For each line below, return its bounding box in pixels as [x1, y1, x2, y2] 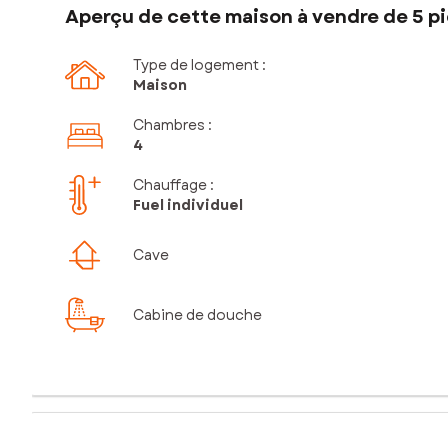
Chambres [133, 115, 205, 136]
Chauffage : [133, 175, 214, 196]
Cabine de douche [133, 305, 262, 326]
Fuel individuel [133, 195, 243, 216]
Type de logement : [133, 55, 266, 76]
